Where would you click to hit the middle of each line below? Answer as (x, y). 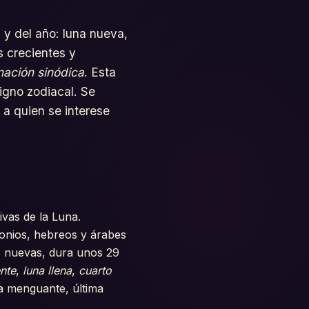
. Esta (100, 72)
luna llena (47, 270)
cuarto (95, 270)
